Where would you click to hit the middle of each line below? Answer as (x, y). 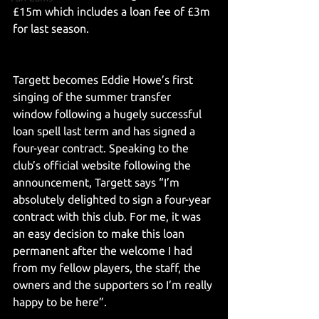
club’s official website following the (103, 165)
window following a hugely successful (109, 114)
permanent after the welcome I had (104, 251)
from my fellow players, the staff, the (108, 268)
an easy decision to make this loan (100, 234)
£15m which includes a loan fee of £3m (113, 11)
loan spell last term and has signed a (105, 131)
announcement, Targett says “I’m (98, 182)
